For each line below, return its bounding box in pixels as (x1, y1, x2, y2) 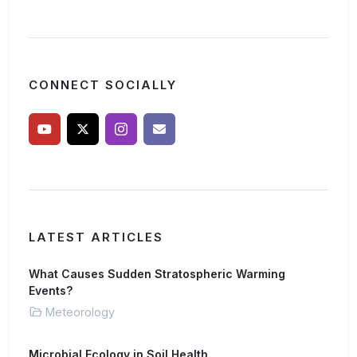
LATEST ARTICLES (29, 230, 163, 245)
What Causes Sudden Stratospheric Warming (29, 267, 285, 280)
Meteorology (45, 305, 115, 319)
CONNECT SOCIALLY (29, 78, 177, 92)
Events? (29, 284, 73, 297)
